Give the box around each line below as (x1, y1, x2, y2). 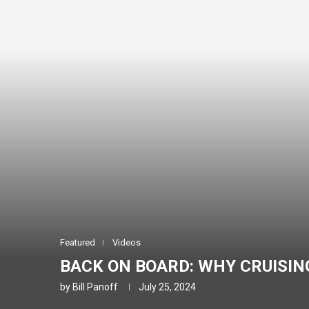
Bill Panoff (72, 281, 118, 292)
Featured (60, 237, 95, 248)
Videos (112, 237, 141, 248)
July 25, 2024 (139, 281, 196, 292)
